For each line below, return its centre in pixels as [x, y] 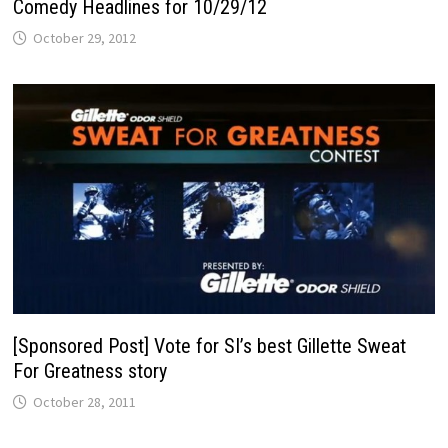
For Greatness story [90, 370]
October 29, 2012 [85, 38]
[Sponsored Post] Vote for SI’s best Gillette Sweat [210, 345]
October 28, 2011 [85, 401]
